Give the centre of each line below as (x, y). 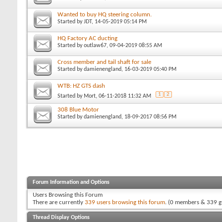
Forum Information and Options (71, 182)
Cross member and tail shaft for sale (104, 62)
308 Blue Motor (78, 110)
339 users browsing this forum (125, 202)
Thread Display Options (61, 217)
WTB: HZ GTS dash (81, 86)
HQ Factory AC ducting (87, 38)
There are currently (59, 202)
